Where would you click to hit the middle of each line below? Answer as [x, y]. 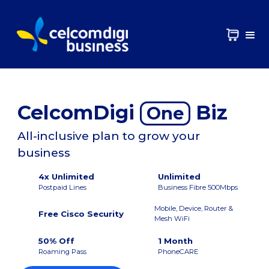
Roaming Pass [62, 251]
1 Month [175, 240]
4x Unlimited [66, 176]
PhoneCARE [178, 251]
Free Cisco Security [81, 213]
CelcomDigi [78, 112]
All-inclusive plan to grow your [108, 136]
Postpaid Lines [62, 187]
